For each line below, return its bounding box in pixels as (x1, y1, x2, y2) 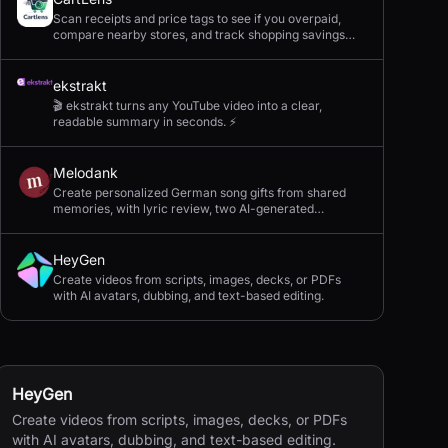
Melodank (53, 164, 118, 181)
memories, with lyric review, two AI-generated (53, 201, 314, 216)
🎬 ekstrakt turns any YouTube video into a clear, (53, 98, 322, 113)
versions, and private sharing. (53, 217, 219, 232)
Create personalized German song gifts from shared (53, 185, 346, 200)
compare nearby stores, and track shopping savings (53, 27, 345, 42)
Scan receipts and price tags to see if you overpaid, (53, 11, 341, 26)
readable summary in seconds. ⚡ (53, 114, 237, 129)
